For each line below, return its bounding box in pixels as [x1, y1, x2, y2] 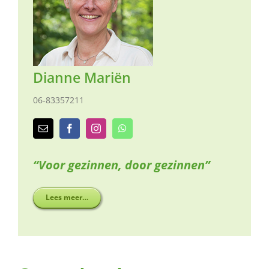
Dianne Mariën [33, 68, 131, 88]
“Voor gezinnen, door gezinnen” [33, 157, 210, 174]
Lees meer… [46, 192, 88, 203]
